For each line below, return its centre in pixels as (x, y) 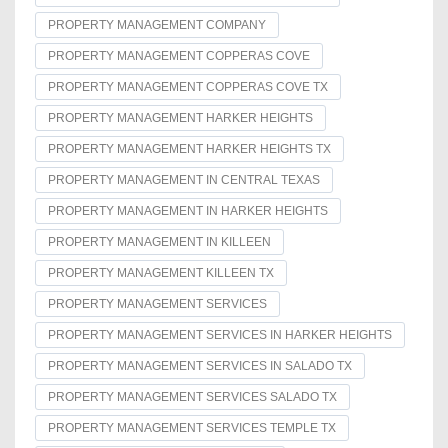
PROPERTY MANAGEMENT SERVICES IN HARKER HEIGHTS (220, 335)
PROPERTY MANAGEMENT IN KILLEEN (159, 242)
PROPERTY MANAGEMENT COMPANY (157, 25)
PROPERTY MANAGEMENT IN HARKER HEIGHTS (188, 211)
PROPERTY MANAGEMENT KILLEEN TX (161, 273)
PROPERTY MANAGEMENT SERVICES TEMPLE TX (192, 428)
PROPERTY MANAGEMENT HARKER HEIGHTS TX (189, 149)
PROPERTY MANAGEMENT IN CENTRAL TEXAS (184, 180)
